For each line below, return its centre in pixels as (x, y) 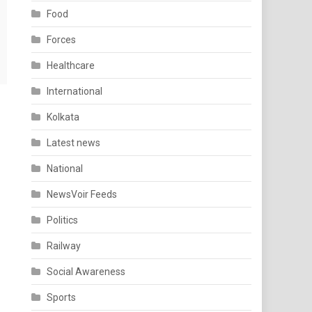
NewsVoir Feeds (82, 194)
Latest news (74, 143)
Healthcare (71, 65)
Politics (63, 220)
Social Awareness (86, 272)
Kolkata (63, 117)
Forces (62, 40)
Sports (62, 297)
